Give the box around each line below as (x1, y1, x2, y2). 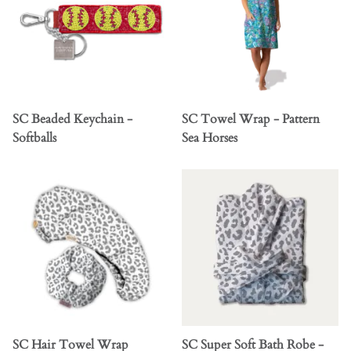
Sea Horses (182, 129, 237, 147)
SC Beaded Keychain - (13, 110, 132, 128)
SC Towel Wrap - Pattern (182, 110, 320, 128)
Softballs (13, 129, 56, 147)
